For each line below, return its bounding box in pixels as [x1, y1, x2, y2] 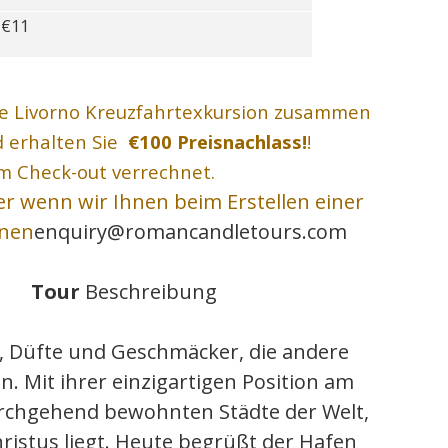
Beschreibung [84, 278, 217, 306]
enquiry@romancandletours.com [34, 218, 348, 246]
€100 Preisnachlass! [128, 129, 308, 155]
